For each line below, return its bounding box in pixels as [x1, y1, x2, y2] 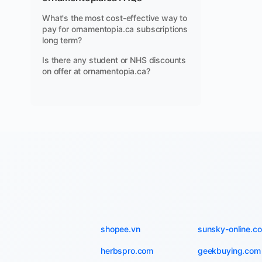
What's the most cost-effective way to [42, 13, 188, 23]
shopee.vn [101, 224, 140, 234]
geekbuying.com [197, 246, 261, 256]
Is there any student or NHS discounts [42, 55, 187, 65]
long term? [42, 35, 82, 45]
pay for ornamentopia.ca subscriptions [42, 24, 188, 34]
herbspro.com [101, 246, 154, 256]
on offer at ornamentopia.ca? [42, 66, 150, 76]
